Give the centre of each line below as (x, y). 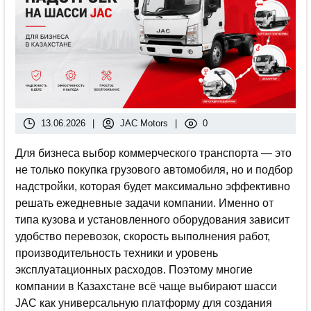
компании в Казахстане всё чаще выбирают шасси (146, 286)
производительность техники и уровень (117, 253)
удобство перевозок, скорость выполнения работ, (143, 236)
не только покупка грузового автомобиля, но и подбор (154, 169)
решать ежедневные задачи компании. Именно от (144, 203)
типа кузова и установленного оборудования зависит (152, 219)
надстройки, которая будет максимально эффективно (153, 186)
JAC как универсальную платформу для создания (144, 303)
